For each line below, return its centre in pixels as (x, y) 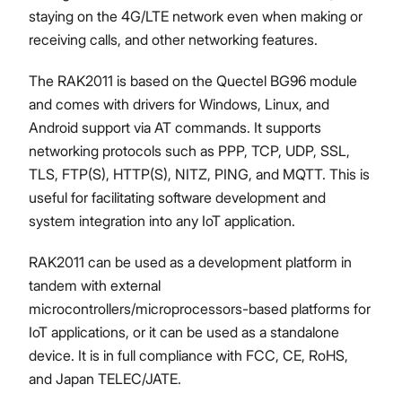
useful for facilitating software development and (177, 197)
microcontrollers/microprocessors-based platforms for (200, 309)
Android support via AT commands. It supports (175, 127)
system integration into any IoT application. (162, 221)
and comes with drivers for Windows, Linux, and (179, 104)
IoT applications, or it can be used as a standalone (184, 332)
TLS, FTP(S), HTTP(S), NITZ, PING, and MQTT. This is (199, 174)
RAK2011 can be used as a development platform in (190, 262)
